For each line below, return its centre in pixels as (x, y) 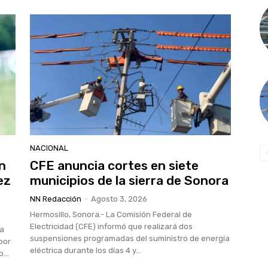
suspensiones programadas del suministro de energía (130, 238)
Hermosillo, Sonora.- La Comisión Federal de (111, 214)
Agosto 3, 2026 (119, 199)
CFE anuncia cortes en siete (114, 165)
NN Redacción (56, 199)
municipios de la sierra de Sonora (129, 180)
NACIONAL (49, 148)
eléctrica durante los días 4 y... (86, 250)
